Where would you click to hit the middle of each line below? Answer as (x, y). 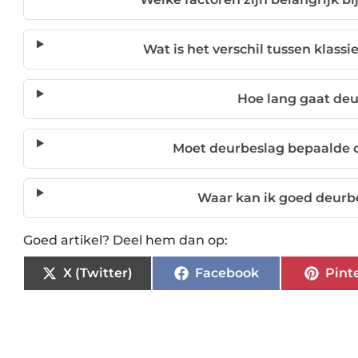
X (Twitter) (98, 273)
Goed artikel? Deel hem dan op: (125, 240)
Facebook (227, 273)
